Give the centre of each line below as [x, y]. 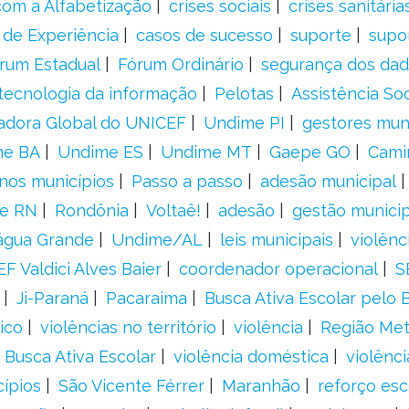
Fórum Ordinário [180, 64]
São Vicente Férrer [131, 386]
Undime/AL [157, 240]
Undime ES [100, 152]
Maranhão [261, 386]
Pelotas [244, 94]
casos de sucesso [204, 35]
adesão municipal [328, 181]
